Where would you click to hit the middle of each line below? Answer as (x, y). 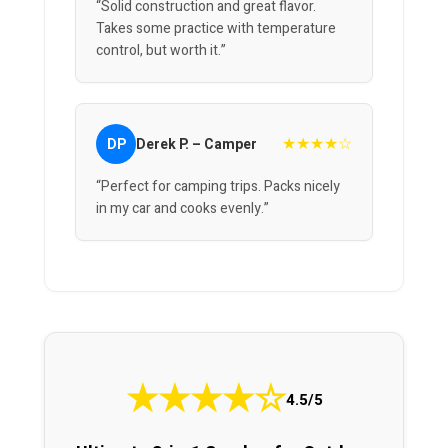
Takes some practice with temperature (216, 29)
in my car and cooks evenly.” (182, 209)
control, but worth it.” (161, 51)
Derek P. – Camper (196, 144)
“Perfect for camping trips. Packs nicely (218, 187)
